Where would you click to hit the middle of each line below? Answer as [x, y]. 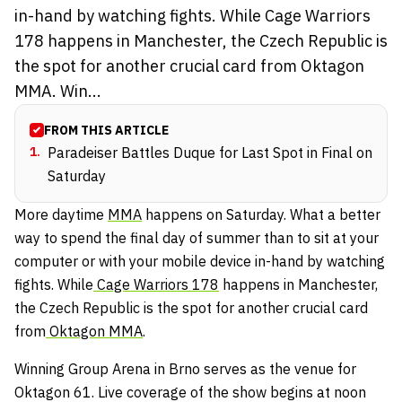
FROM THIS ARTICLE [106, 130]
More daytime [61, 214]
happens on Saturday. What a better [261, 214]
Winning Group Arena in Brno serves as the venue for [185, 368]
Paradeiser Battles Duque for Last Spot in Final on [210, 152]
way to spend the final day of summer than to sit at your [197, 237]
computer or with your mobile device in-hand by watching [200, 261]
